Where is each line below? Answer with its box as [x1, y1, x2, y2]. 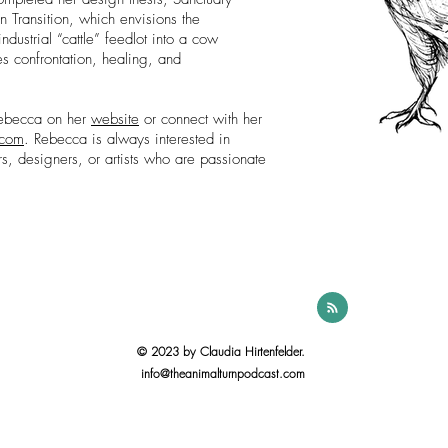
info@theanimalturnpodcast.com [141, 365, 305, 382]
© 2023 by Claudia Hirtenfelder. [137, 343, 309, 360]
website [91, 109, 139, 129]
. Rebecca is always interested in [24, 129, 230, 149]
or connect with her [139, 109, 262, 129]
